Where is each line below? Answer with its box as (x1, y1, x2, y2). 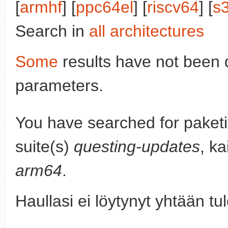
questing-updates (74, 137, 200, 156)
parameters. (15, 76, 103, 95)
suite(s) (15, 137, 74, 156)
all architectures (89, 22, 204, 40)
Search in (15, 22, 89, 40)
